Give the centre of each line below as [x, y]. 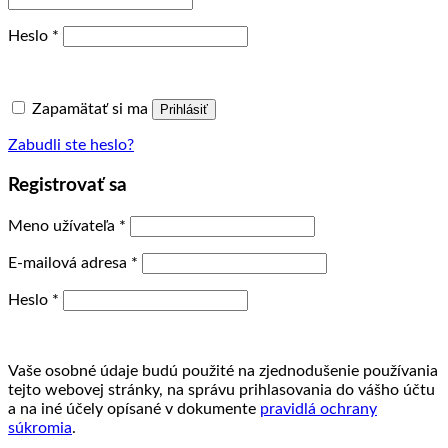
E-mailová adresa [69, 262]
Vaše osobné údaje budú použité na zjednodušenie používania [223, 370]
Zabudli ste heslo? [71, 145]
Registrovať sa [67, 185]
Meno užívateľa [63, 225]
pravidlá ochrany [318, 408]
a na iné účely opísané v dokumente [134, 408]
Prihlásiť [184, 110]
